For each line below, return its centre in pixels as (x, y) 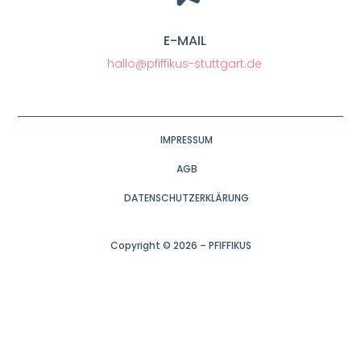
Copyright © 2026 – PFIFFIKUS (180, 245)
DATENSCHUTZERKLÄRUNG (187, 198)
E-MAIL (185, 41)
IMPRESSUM (187, 140)
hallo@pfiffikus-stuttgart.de (185, 64)
